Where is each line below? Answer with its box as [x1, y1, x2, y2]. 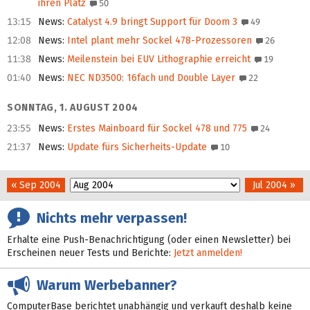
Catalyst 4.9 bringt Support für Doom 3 [64, 16, 237, 28]
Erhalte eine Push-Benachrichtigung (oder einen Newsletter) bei [7, 234, 291, 246]
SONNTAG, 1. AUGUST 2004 [7, 102, 139, 114]
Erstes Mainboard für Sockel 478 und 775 [64, 122, 247, 135]
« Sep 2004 [11, 179, 61, 192]
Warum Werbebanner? [30, 277, 177, 294]
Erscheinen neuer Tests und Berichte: [7, 247, 174, 259]
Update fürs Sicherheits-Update [64, 141, 207, 154]
